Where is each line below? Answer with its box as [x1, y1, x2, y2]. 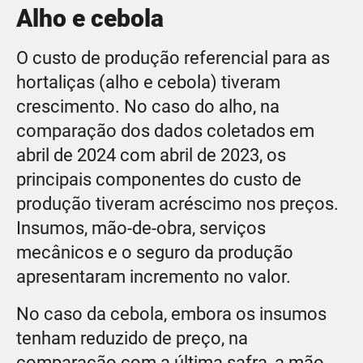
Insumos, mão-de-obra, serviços [16, 217, 266, 238]
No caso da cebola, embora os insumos [16, 303, 327, 324]
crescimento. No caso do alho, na [16, 96, 280, 117]
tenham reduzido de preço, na [16, 327, 248, 348]
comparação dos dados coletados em [16, 120, 314, 141]
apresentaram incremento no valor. [16, 266, 291, 287]
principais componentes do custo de [16, 169, 301, 190]
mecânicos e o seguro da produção [16, 241, 293, 263]
